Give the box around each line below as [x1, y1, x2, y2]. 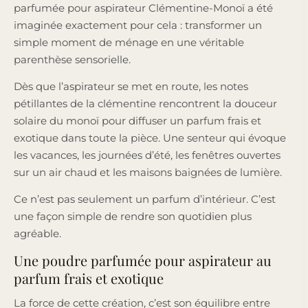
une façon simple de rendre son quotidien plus [14, 209, 252, 223]
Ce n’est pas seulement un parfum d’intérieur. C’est [14, 192, 276, 206]
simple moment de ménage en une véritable [14, 35, 244, 49]
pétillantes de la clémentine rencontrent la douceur [14, 96, 277, 110]
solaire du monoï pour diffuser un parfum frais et [14, 113, 261, 127]
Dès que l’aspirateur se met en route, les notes [14, 79, 248, 93]
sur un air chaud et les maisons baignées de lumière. [14, 165, 282, 179]
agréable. [14, 226, 61, 240]
